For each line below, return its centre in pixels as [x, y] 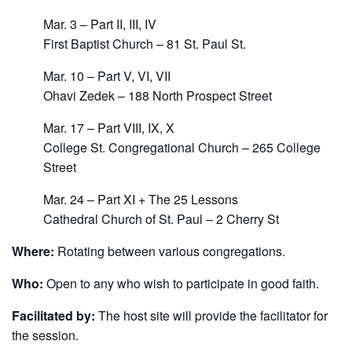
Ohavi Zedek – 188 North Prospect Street [158, 96]
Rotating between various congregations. [170, 251]
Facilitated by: [53, 316]
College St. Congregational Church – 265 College [182, 148]
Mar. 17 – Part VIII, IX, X [109, 128]
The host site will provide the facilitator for [211, 316]
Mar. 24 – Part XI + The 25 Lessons [141, 200]
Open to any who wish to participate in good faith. [181, 284]
